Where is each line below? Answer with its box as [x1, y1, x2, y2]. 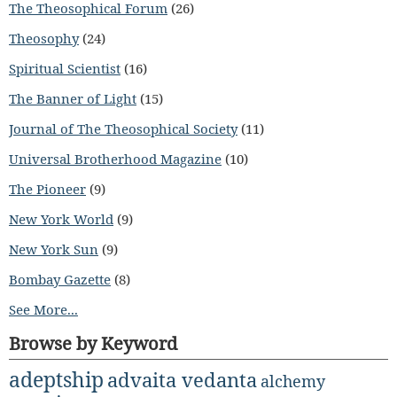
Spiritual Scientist [9, 59, 121, 77]
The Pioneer [9, 180, 86, 198]
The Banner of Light [9, 90, 136, 107]
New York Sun [9, 240, 98, 258]
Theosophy [9, 29, 79, 47]
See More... [9, 300, 78, 318]
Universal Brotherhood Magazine [9, 150, 222, 167]
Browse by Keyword [9, 331, 177, 355]
